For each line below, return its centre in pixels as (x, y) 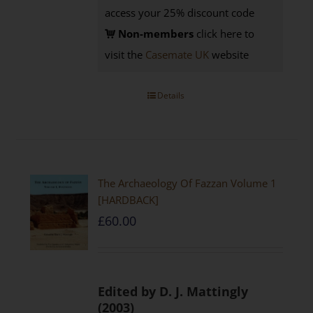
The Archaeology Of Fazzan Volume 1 (188, 183)
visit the (125, 54)
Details (170, 95)
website (229, 54)
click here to (224, 34)
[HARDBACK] (129, 200)
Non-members (156, 34)
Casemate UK (177, 54)
